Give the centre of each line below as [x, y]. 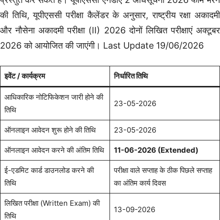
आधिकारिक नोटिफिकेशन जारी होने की [54, 97]
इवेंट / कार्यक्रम [25, 76]
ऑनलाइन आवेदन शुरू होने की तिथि [50, 130]
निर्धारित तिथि [131, 76]
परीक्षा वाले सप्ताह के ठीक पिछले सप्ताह [163, 170]
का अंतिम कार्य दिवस [140, 183]
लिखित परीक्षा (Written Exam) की [52, 203]
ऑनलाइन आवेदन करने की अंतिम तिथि [54, 150]
